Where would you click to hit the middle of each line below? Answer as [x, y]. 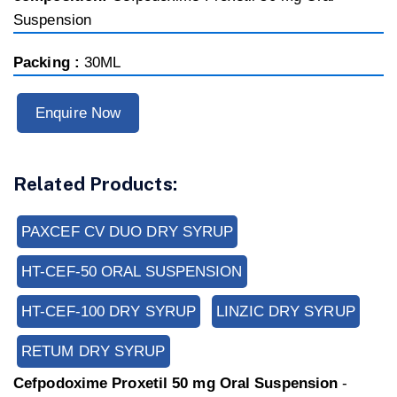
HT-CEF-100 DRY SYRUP [109, 312]
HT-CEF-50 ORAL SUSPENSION [132, 272]
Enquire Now [78, 113]
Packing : [49, 63]
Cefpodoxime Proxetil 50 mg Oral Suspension [176, 384]
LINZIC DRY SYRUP [286, 312]
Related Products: [95, 184]
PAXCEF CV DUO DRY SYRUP [128, 232]
